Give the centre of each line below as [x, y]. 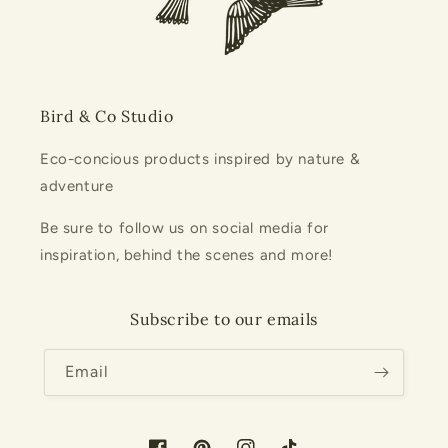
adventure [77, 186]
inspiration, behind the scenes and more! [187, 255]
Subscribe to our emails [224, 319]
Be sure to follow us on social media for [185, 228]
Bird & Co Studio [107, 116]
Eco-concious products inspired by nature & [200, 159]
